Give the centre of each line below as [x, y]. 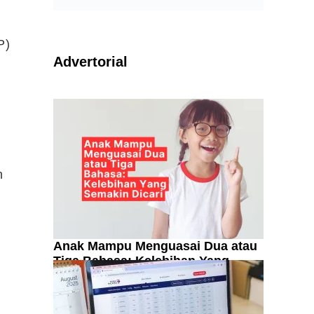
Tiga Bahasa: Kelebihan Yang [141, 261]
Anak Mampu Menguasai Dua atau [155, 246]
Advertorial [90, 62]
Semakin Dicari [98, 275]
